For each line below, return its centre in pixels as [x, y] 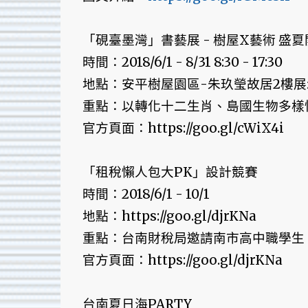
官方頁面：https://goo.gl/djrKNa [182, 261]
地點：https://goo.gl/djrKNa [169, 217]
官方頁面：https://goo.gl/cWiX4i [183, 129]
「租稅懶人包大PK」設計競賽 [170, 173]
